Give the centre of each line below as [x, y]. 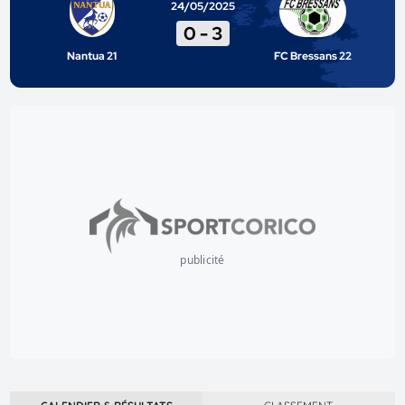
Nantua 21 [92, 56]
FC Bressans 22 [313, 56]
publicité [202, 260]
